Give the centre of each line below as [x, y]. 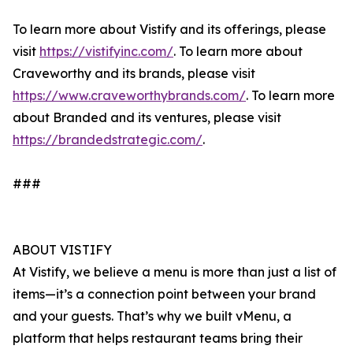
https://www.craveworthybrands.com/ [129, 96]
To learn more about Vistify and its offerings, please [169, 30]
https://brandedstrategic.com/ [108, 140]
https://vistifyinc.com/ [106, 52]
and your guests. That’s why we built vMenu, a [152, 316]
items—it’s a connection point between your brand [164, 294]
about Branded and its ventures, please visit [147, 118]
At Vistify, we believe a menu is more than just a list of [175, 272]
